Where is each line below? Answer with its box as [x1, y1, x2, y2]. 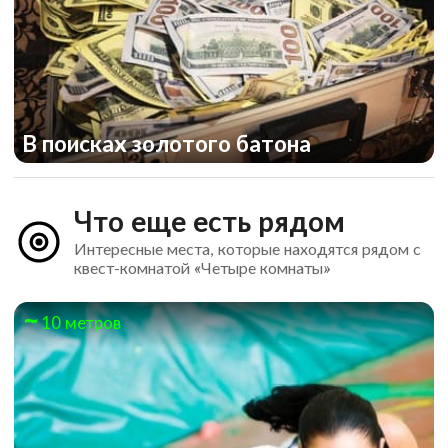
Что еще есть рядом [73, 203, 345, 238]
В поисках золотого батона [22, 129, 316, 157]
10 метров [41, 311, 121, 333]
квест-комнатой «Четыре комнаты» [73, 257, 330, 277]
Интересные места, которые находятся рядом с [73, 238, 421, 258]
